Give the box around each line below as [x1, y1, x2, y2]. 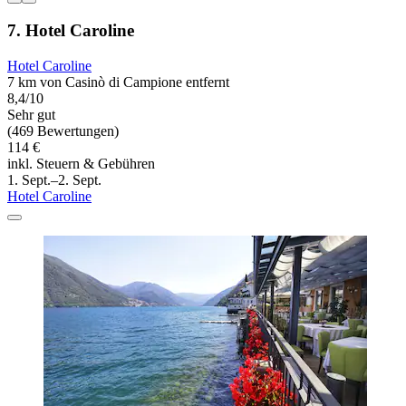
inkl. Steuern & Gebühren [7, 155, 155, 171]
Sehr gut [7, 106, 55, 122]
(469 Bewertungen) [7, 122, 119, 139]
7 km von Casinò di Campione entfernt [7, 73, 229, 90]
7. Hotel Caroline [7, 21, 134, 41]
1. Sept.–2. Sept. [7, 171, 101, 188]
